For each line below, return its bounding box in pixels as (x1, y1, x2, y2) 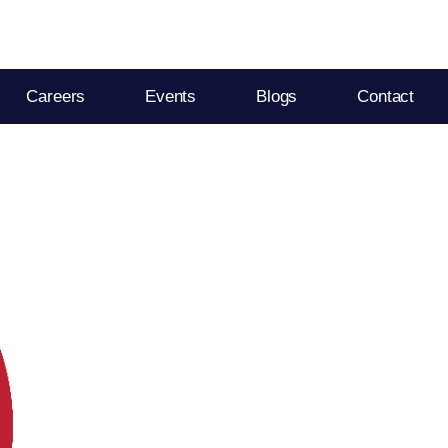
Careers (26, 87, 86, 106)
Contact (357, 87, 415, 106)
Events (145, 87, 197, 106)
